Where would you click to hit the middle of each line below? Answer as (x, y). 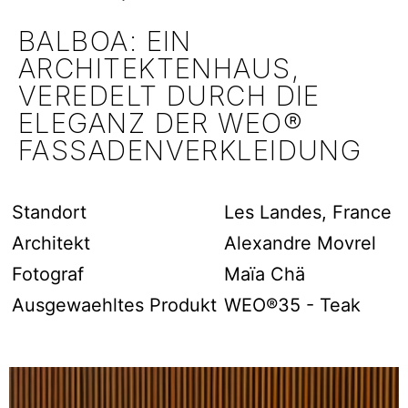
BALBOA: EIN (105, 41)
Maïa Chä (265, 274)
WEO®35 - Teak (292, 305)
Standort (49, 212)
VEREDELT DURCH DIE (169, 96)
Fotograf (48, 274)
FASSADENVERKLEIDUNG (190, 150)
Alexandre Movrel (300, 243)
